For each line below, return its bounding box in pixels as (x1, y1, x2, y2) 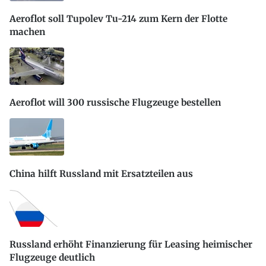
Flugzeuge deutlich (9, 252, 95, 264)
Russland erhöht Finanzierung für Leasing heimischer (9, 239, 252, 251)
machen (9, 26, 45, 37)
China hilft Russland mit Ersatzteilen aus (9, 167, 193, 179)
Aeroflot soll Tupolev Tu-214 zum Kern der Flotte (9, 12, 227, 24)
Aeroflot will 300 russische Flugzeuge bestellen (9, 97, 221, 109)
